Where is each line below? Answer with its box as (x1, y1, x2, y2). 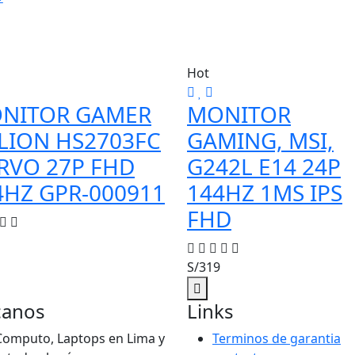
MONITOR (187, 99, 291, 129)
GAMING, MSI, (187, 125, 334, 155)
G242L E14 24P (187, 151, 341, 181)
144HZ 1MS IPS (187, 177, 342, 208)
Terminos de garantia (212, 330, 341, 347)
